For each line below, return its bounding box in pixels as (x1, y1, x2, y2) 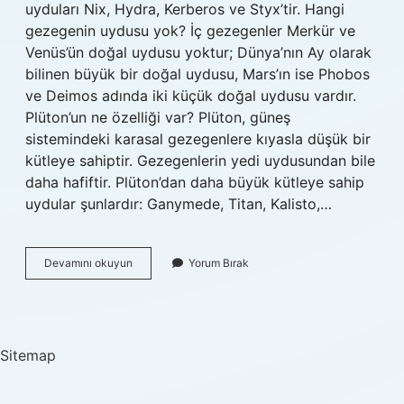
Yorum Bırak (188, 256, 249, 270)
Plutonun (132, 255, 177, 269)
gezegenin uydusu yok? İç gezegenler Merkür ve (25, 22, 355, 40)
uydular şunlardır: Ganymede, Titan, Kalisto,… (25, 195, 332, 213)
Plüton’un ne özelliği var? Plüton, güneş (25, 108, 290, 126)
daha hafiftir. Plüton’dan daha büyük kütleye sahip (25, 173, 364, 191)
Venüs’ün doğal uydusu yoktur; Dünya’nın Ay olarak (25, 43, 372, 61)
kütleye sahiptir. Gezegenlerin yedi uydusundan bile (25, 151, 375, 170)
